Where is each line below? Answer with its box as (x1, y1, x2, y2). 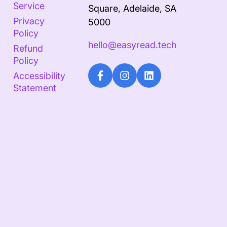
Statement (13, 83, 56, 94)
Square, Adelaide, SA (88, 3, 176, 14)
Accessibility (13, 70, 65, 82)
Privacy (13, 16, 45, 27)
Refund (13, 43, 43, 54)
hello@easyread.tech (88, 40, 176, 51)
